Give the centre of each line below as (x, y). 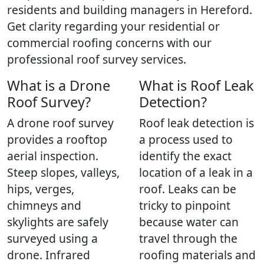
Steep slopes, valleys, (63, 173)
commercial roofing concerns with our (109, 43)
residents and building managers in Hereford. (130, 10)
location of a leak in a (196, 173)
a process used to (186, 140)
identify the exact (185, 156)
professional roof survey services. (97, 60)
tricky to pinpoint (185, 206)
